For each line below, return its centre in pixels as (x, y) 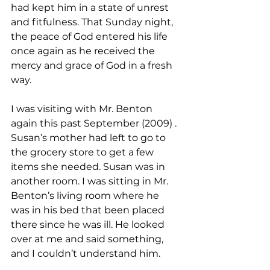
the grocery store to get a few (83, 152)
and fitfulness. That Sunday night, (93, 22)
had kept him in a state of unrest (91, 8)
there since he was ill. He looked (89, 225)
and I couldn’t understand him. (86, 254)
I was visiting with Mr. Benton (83, 109)
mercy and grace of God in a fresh (93, 66)
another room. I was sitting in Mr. (91, 181)
